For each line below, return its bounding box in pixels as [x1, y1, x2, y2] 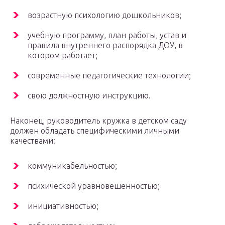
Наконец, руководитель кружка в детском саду [10, 116, 187, 126]
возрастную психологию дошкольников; [28, 11, 181, 20]
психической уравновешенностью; [28, 181, 160, 191]
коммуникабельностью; [28, 161, 117, 171]
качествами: [10, 136, 55, 146]
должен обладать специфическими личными [10, 126, 179, 136]
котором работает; [28, 51, 97, 60]
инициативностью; [28, 201, 98, 211]
